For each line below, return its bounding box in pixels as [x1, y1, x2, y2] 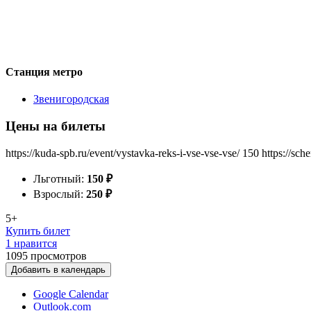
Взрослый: [33, 187, 86, 200]
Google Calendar [33, 287, 108, 300]
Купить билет [6, 224, 70, 237]
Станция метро [6, 65, 83, 78]
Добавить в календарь [11, 264, 106, 275]
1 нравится [6, 237, 57, 249]
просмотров [31, 249, 87, 262]
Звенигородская [33, 93, 109, 106]
